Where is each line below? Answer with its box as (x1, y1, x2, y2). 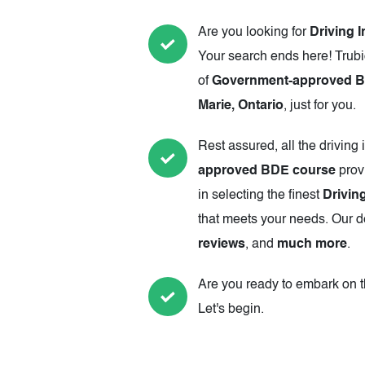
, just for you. (284, 99, 356, 113)
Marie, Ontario (198, 99, 284, 113)
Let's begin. (198, 303, 264, 317)
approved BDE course (198, 165, 336, 178)
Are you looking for (198, 26, 310, 40)
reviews (198, 238, 245, 252)
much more (277, 238, 347, 252)
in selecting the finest (198, 189, 323, 203)
